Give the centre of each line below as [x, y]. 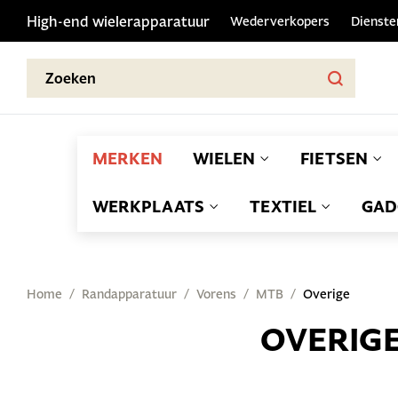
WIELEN [224, 159]
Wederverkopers [280, 21]
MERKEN [127, 159]
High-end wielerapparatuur [118, 20]
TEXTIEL [283, 207]
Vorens [216, 294]
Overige [326, 294]
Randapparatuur [129, 294]
